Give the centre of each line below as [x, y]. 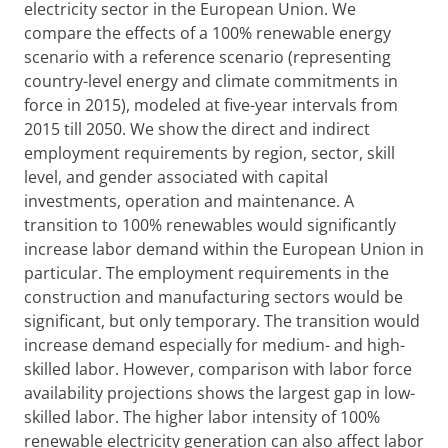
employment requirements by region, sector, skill [209, 153]
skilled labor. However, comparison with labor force [218, 369]
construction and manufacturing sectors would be [213, 297]
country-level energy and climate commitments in [211, 81]
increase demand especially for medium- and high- [214, 345]
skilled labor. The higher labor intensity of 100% [202, 417]
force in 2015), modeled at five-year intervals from [211, 105]
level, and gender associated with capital [176, 177]
